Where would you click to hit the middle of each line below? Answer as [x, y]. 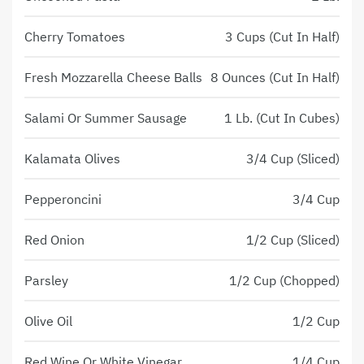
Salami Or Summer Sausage [106, 118]
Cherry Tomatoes [75, 37]
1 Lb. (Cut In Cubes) [282, 118]
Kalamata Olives [72, 159]
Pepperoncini [63, 199]
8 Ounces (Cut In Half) [275, 78]
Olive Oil [48, 321]
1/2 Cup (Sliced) [293, 240]
